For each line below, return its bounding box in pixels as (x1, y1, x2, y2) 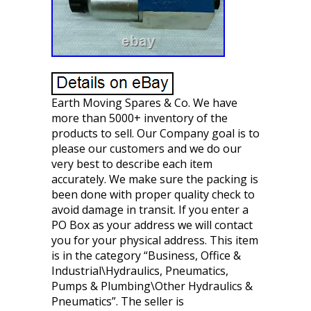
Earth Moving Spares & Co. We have (51, 95, 237, 110)
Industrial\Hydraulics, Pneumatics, (51, 263, 228, 278)
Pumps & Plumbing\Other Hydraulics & (51, 278, 253, 294)
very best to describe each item (51, 156, 212, 171)
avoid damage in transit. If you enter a (51, 202, 249, 217)
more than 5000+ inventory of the (51, 110, 228, 126)
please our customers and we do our (51, 141, 242, 156)
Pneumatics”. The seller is (51, 294, 184, 309)
